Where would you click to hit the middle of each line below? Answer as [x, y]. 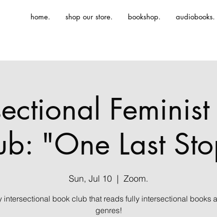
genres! [108, 210]
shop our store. [89, 17]
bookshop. [144, 17]
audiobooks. [195, 17]
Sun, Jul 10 [90, 178]
